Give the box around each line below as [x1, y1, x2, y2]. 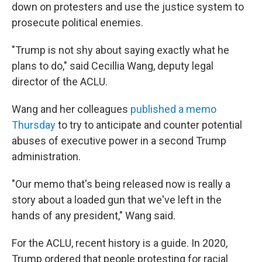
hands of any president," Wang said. [12, 209, 175, 222]
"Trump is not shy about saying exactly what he [12, 44, 229, 56]
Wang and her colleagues [12, 103, 130, 115]
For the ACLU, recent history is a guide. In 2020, [12, 237, 227, 249]
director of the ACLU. [12, 75, 108, 88]
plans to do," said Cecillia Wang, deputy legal [12, 60, 213, 72]
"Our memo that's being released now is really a [12, 178, 230, 190]
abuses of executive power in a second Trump [12, 135, 226, 147]
